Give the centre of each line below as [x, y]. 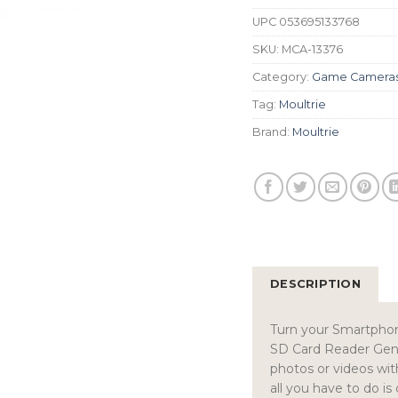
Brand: [272, 131]
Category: [282, 76]
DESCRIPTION [315, 283]
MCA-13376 [312, 49]
